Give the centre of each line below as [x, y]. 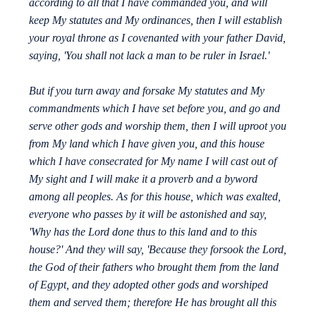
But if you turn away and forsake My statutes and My [146, 91]
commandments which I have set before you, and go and [154, 109]
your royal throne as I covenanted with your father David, [157, 38]
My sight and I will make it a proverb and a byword [143, 179]
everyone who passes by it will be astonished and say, [147, 214]
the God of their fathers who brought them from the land [153, 267]
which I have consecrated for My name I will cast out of [152, 162]
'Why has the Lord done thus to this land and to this [142, 232]
